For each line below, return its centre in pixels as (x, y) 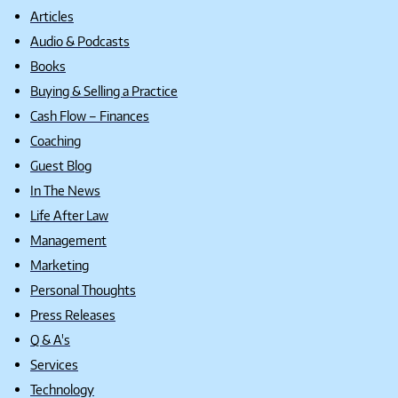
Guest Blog (61, 165)
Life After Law (69, 215)
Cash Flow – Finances (90, 115)
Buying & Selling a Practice (104, 90)
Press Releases (73, 314)
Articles (52, 16)
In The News (65, 190)
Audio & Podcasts (80, 40)
